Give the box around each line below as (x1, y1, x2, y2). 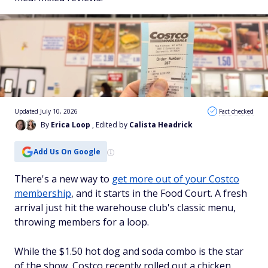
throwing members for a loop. (14, 215, 149, 229)
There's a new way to (14, 172, 112, 185)
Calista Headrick (129, 120, 193, 130)
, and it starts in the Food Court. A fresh (71, 187, 247, 200)
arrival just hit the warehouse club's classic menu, (14, 201, 236, 214)
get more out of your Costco (112, 172, 239, 185)
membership (14, 187, 71, 200)
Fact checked (219, 107, 254, 115)
